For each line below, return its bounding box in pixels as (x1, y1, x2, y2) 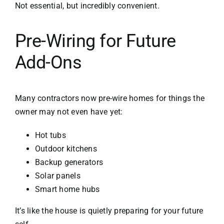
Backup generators (34, 157, 103, 167)
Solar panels (34, 170, 80, 180)
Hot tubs (34, 130, 66, 140)
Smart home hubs (34, 184, 100, 194)
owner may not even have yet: (14, 106, 123, 116)
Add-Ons (14, 51, 82, 73)
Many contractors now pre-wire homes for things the (14, 93, 204, 103)
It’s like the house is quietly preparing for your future (14, 205, 203, 215)
